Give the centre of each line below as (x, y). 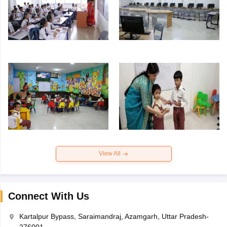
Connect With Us (48, 196)
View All (110, 154)
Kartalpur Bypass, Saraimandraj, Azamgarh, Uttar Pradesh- (114, 217)
